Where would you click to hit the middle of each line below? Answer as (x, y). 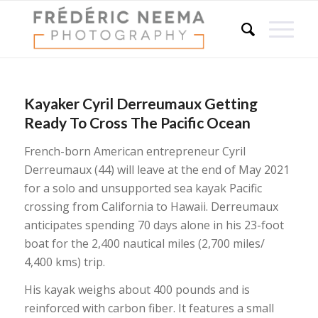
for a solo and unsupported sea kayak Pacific (143, 188)
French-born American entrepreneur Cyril (135, 151)
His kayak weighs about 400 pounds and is (137, 290)
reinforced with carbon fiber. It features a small (149, 308)
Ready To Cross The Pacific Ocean (137, 122)
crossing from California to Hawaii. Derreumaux (151, 206)
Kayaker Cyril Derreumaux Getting (141, 103)
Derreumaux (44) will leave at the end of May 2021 (157, 169)
